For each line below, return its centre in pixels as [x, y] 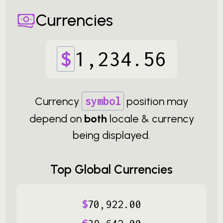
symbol [103, 101]
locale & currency [150, 119]
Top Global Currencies [111, 169]
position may [157, 101]
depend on [56, 119]
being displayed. [111, 135]
